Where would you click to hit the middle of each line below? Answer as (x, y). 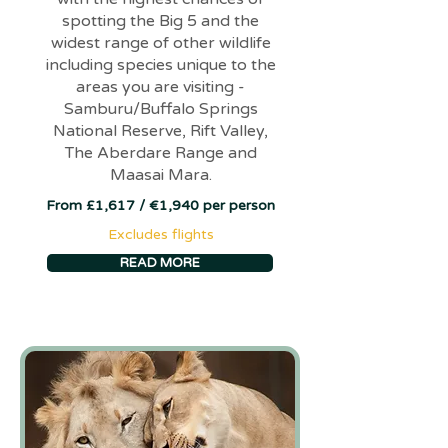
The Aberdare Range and (160, 153)
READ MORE (160, 263)
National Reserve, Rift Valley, (160, 131)
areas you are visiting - (160, 87)
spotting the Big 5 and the (160, 21)
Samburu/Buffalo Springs (160, 109)
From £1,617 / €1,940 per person (160, 205)
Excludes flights (160, 234)
